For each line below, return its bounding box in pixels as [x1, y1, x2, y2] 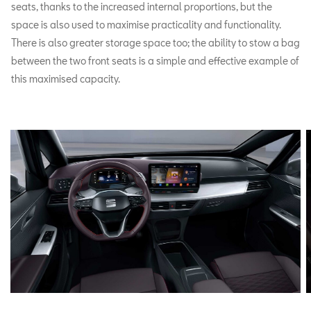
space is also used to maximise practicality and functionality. [11, 19, 281, 31]
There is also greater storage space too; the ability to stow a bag [11, 37, 300, 49]
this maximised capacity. [11, 73, 120, 85]
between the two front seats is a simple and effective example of [11, 55, 299, 67]
